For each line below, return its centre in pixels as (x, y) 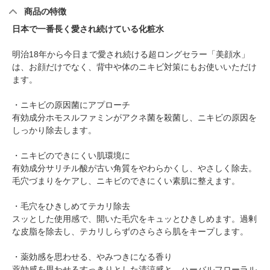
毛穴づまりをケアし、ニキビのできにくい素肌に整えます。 (126, 181)
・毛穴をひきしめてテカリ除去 (71, 206)
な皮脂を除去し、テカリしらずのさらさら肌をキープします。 (130, 232)
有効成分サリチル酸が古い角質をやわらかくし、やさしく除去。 (134, 168)
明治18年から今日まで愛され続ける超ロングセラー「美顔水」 (131, 55)
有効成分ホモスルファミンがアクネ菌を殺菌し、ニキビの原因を (134, 118)
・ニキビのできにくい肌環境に (71, 156)
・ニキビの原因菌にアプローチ (71, 105)
